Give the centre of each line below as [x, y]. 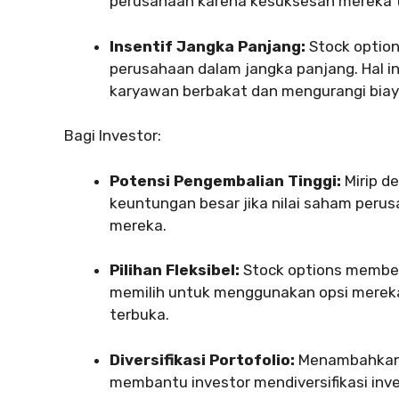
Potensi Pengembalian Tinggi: [225, 180]
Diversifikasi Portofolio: [202, 359]
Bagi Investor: [113, 136]
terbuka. [139, 315]
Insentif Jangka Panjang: [208, 46]
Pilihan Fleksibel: [175, 270]
